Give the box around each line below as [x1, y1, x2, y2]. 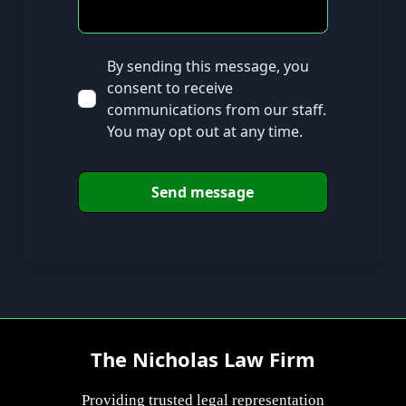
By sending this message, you [107, 56, 309, 77]
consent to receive [107, 78, 233, 99]
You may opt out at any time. [107, 121, 303, 142]
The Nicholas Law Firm [91, 345, 315, 373]
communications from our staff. [107, 100, 326, 121]
